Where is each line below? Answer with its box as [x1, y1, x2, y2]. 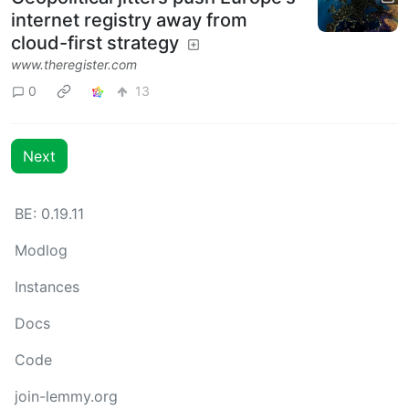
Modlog [15, 241, 68, 259]
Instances [15, 278, 79, 296]
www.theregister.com [11, 56, 137, 72]
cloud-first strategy [11, 31, 179, 54]
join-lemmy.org [15, 387, 118, 405]
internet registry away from [11, 8, 247, 31]
